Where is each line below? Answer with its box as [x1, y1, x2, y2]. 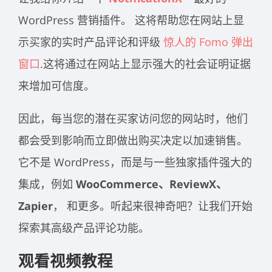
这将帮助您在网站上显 [132, 12, 244, 27]
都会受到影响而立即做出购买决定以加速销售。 [18, 132, 248, 148]
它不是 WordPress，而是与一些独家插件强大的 [18, 154, 252, 169]
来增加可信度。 [18, 78, 95, 93]
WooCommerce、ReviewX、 [76, 176, 227, 191]
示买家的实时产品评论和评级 [18, 34, 163, 49]
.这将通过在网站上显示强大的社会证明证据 [40, 56, 251, 71]
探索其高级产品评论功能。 [18, 220, 149, 235]
